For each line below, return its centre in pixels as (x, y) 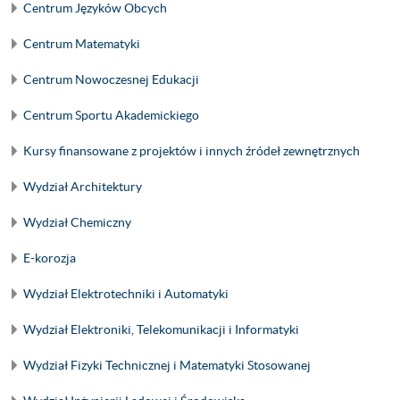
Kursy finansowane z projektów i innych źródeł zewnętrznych (192, 151)
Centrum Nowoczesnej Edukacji (111, 79)
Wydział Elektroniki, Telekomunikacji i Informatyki (161, 329)
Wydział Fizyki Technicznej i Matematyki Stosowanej (167, 365)
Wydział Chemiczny (77, 222)
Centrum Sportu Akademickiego (111, 115)
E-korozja (50, 258)
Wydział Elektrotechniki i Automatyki (126, 294)
